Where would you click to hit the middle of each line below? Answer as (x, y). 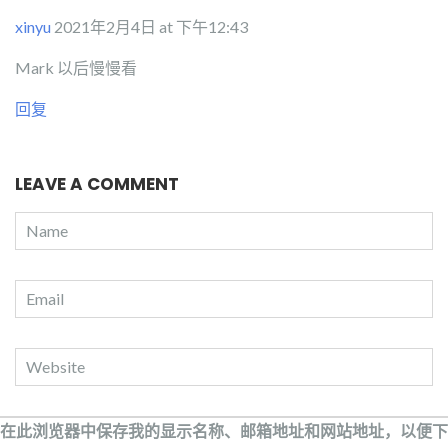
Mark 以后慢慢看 (76, 68)
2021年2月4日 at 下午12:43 (151, 27)
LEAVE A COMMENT (97, 184)
